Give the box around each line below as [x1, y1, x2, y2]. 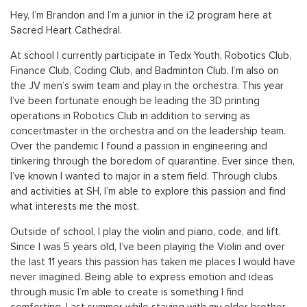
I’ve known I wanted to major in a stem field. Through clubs [10, 171, 278, 182]
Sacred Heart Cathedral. [10, 25, 122, 36]
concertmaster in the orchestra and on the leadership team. [10, 126, 286, 136]
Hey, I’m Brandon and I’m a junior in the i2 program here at [10, 10, 272, 21]
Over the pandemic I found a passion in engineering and [10, 141, 267, 151]
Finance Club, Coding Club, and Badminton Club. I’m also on [10, 66, 279, 76]
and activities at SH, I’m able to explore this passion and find [10, 186, 286, 197]
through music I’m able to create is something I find [10, 287, 243, 297]
